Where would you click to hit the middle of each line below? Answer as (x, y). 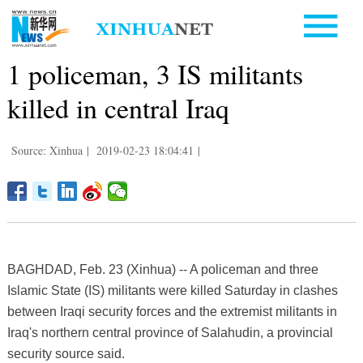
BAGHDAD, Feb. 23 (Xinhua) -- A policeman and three (162, 269)
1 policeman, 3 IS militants (155, 73)
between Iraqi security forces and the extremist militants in (172, 311)
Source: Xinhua (47, 150)
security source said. (66, 353)
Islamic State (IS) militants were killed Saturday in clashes (172, 290)
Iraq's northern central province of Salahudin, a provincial (170, 332)
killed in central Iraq (118, 107)
